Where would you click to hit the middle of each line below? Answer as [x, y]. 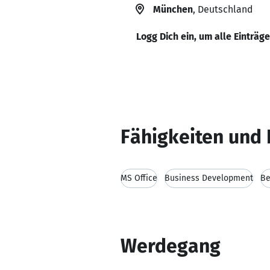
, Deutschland [223, 9]
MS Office [139, 178]
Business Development [209, 178]
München [173, 9]
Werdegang [171, 246]
